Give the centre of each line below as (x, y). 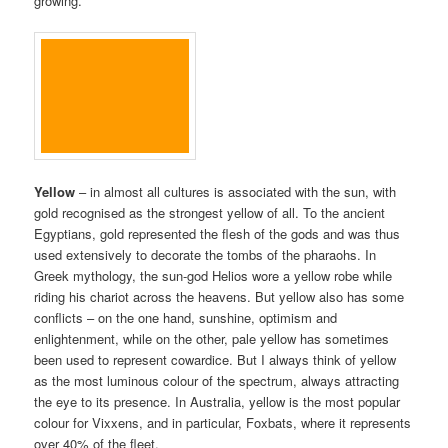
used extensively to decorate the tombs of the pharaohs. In (205, 255)
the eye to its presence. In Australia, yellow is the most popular (217, 402)
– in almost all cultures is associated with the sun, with (236, 192)
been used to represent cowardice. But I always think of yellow (215, 360)
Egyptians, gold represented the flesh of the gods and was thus (217, 234)
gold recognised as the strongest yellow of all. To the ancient (210, 213)
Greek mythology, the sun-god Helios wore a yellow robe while (213, 276)
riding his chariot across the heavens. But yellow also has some (219, 297)
